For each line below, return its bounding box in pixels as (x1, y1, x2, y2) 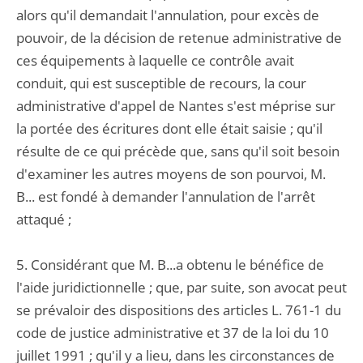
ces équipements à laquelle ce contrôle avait (16, 51, 294, 70)
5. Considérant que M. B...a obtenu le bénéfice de (16, 255, 324, 274)
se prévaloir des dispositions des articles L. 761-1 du (16, 301, 341, 319)
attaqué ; (16, 210, 71, 228)
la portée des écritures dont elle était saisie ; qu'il (16, 119, 322, 138)
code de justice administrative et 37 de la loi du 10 (16, 323, 329, 342)
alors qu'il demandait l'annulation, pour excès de (16, 6, 319, 24)
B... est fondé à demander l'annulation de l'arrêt (16, 187, 315, 206)
